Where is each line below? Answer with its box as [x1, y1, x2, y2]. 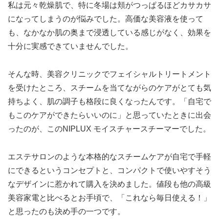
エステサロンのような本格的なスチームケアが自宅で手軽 [8, 152, 211, 161]
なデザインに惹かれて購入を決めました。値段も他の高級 [8, 179, 211, 188]
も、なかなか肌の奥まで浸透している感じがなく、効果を [8, 28, 211, 37]
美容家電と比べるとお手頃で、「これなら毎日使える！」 [8, 193, 211, 202]
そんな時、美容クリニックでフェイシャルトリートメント [8, 69, 211, 78]
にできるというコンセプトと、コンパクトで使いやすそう [8, 166, 211, 175]
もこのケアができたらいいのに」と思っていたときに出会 [8, 110, 211, 119]
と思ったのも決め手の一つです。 [8, 207, 125, 216]
